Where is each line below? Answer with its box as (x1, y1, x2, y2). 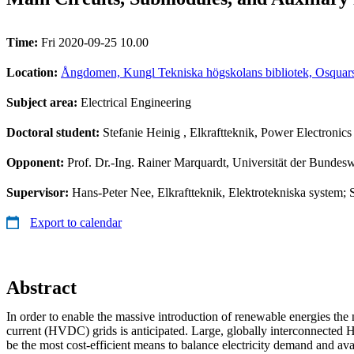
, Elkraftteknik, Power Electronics (180, 125, 352, 139)
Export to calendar (30, 215, 122, 229)
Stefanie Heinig (103, 125, 180, 139)
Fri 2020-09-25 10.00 (41, 35, 149, 49)
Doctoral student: (6, 125, 103, 139)
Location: (6, 65, 61, 79)
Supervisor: (6, 185, 72, 199)
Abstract (6, 277, 77, 298)
